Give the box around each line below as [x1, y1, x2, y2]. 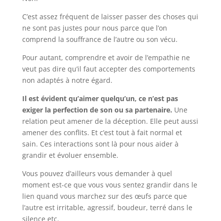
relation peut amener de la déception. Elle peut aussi [22, 116, 198, 126]
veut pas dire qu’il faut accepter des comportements [22, 64, 195, 74]
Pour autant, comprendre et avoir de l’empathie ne [22, 52, 190, 62]
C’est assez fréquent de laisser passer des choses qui [22, 11, 198, 21]
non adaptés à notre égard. [22, 75, 114, 85]
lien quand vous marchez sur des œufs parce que [22, 191, 187, 201]
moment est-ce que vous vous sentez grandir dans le [22, 180, 197, 189]
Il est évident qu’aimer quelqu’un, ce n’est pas [22, 93, 178, 103]
